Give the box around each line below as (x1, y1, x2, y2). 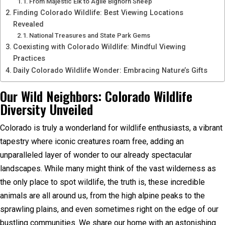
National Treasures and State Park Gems (29, 31, 151, 39)
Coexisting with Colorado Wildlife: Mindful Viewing (13, 42, 186, 51)
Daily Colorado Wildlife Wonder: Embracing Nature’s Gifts (13, 66, 207, 75)
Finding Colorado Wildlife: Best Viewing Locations (13, 8, 183, 17)
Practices (13, 54, 45, 63)
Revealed (13, 20, 44, 29)
